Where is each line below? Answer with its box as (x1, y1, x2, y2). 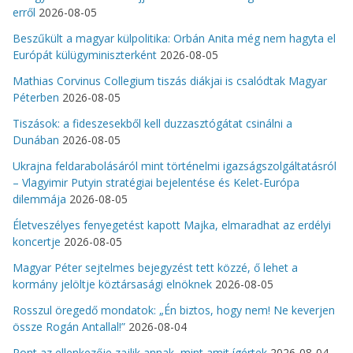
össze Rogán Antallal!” (13, 318, 125, 334)
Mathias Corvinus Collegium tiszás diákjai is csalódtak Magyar (13, 72, 327, 88)
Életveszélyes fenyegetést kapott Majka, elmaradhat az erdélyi (13, 217, 331, 232)
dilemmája (13, 191, 66, 206)
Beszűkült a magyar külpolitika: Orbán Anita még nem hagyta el (13, 30, 336, 46)
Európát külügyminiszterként (13, 46, 157, 62)
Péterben (13, 89, 59, 105)
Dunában (13, 132, 59, 147)
